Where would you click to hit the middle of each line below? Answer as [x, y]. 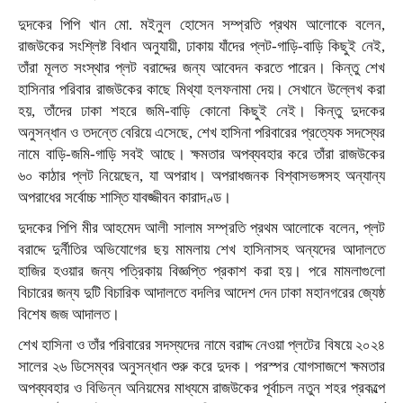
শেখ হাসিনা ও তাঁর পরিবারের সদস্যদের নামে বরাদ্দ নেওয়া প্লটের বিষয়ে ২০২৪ [201, 345]
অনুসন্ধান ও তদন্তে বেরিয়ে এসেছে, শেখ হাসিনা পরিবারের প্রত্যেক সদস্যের [201, 132]
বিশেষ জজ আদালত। [69, 314]
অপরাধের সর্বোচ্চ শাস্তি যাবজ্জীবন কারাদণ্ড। [125, 197]
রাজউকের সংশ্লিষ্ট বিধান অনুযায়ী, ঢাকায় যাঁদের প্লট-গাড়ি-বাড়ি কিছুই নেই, [201, 46]
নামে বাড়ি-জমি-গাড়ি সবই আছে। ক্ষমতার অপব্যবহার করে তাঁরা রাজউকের [201, 154]
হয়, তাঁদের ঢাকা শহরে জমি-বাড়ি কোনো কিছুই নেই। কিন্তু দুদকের [201, 111]
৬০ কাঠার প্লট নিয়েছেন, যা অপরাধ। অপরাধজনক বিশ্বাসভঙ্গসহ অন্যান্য [201, 175]
